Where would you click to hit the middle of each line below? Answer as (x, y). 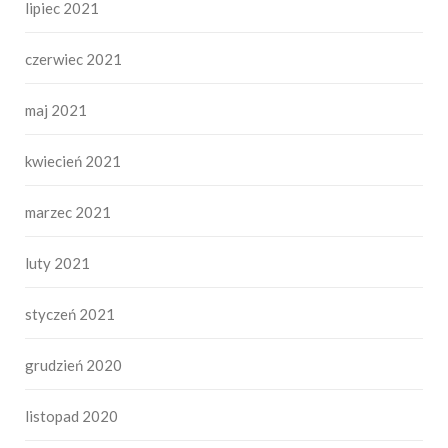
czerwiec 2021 (73, 59)
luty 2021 (57, 263)
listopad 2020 (71, 416)
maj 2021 (56, 110)
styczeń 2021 (70, 314)
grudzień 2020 (73, 365)
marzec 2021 (68, 212)
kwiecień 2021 (73, 161)
